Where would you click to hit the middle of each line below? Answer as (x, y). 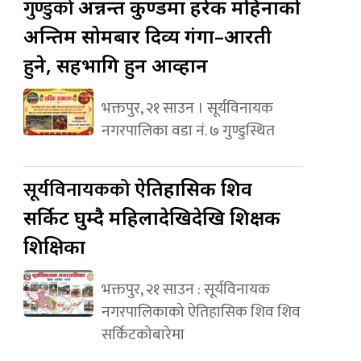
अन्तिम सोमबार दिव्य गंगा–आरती (148, 35)
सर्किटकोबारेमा (143, 334)
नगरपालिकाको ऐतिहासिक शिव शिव (201, 311)
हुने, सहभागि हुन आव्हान (116, 64)
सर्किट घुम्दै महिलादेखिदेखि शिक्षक (152, 217)
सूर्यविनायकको (79, 190)
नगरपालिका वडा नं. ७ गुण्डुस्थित (188, 130)
